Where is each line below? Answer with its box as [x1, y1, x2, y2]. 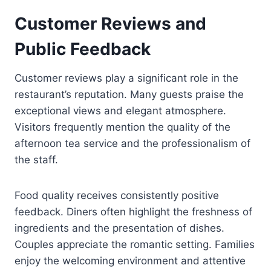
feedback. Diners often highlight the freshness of [15, 205, 252, 218]
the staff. [15, 153, 58, 166]
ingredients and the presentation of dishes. [15, 221, 224, 234]
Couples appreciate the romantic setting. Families [15, 238, 255, 250]
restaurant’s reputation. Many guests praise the [15, 88, 244, 100]
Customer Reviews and [15, 13, 206, 34]
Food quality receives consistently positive [15, 189, 219, 201]
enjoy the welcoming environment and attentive [15, 254, 246, 267]
